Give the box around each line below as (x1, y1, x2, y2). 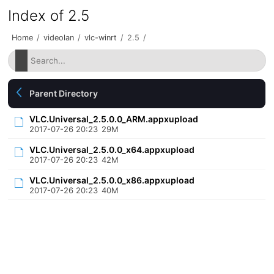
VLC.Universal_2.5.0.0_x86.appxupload (29, 175, 195, 185)
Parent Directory (29, 88, 98, 98)
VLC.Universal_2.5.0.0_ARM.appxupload (29, 114, 199, 124)
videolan (43, 33, 75, 42)
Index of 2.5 (8, 7, 90, 24)
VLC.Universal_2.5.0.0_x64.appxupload (29, 144, 195, 155)
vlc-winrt (84, 33, 117, 42)
